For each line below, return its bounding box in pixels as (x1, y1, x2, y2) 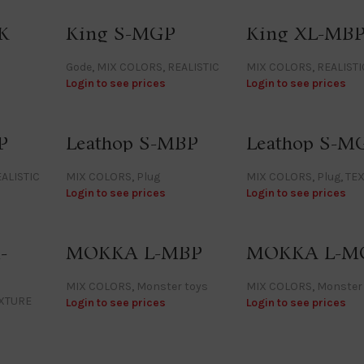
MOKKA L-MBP (66, 240, 203, 266)
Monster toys (136, 279, 209, 293)
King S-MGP (66, 21, 176, 47)
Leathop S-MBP (66, 131, 199, 157)
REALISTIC (167, 59, 220, 74)
